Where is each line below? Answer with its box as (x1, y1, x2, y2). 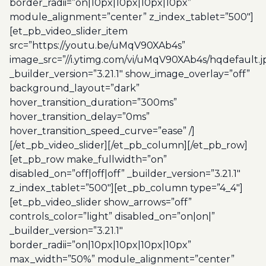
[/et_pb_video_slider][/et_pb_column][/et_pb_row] (9, 140, 248, 151)
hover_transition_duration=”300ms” (9, 97, 177, 108)
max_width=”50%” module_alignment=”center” (9, 254, 235, 265)
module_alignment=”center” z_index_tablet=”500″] (9, 11, 254, 23)
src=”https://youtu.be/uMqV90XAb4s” (9, 40, 185, 51)
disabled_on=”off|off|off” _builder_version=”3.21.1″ (9, 168, 240, 179)
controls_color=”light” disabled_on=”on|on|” (9, 211, 215, 222)
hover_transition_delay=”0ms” (9, 111, 150, 122)
